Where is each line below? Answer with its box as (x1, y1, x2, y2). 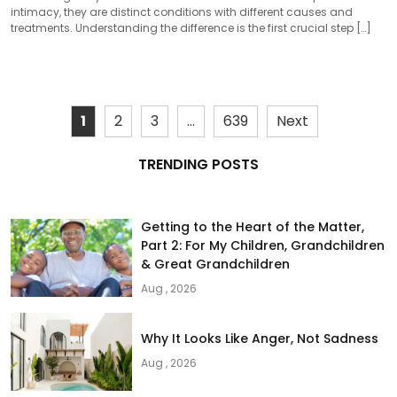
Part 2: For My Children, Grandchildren (141, 236, 385, 254)
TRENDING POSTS (138, 153, 259, 175)
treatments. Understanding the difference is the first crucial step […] (11, 19, 371, 35)
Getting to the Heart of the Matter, (141, 217, 365, 236)
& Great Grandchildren (141, 254, 291, 273)
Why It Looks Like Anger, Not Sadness (141, 330, 379, 347)
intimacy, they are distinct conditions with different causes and (11, 4, 353, 19)
